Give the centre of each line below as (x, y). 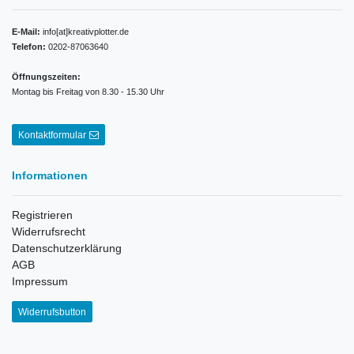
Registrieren (42, 215)
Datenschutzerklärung (67, 249)
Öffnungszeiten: (46, 77)
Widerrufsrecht (49, 232)
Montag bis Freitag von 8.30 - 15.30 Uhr (88, 92)
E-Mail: (26, 32)
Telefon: (29, 47)
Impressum (40, 282)
